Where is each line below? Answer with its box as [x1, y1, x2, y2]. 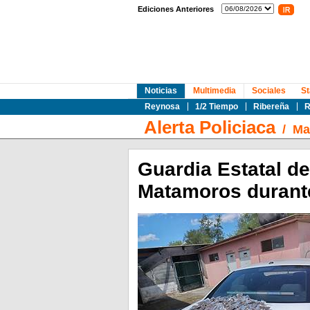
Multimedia [192, 86, 236, 95]
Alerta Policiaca [143, 117, 275, 138]
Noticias [144, 86, 177, 95]
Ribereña [253, 102, 289, 111]
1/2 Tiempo [194, 102, 238, 111]
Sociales [251, 86, 286, 95]
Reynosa [144, 102, 180, 111]
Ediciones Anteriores [137, 5, 214, 13]
